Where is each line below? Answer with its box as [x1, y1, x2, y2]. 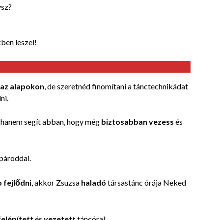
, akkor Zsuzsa [31, 177, 81, 187]
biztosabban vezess [101, 116, 174, 126]
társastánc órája [108, 177, 162, 187]
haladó [81, 177, 108, 187]
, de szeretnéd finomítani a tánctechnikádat [44, 81, 188, 91]
